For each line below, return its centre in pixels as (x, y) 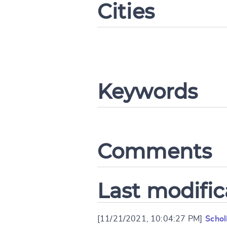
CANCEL (175, 48)
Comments (155, 151)
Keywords (148, 91)
